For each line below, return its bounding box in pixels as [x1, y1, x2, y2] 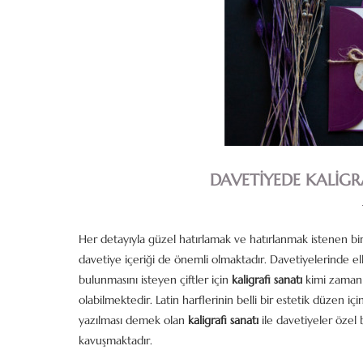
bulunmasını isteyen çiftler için [79, 272, 232, 287]
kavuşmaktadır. [79, 333, 152, 348]
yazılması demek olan [79, 313, 188, 327]
